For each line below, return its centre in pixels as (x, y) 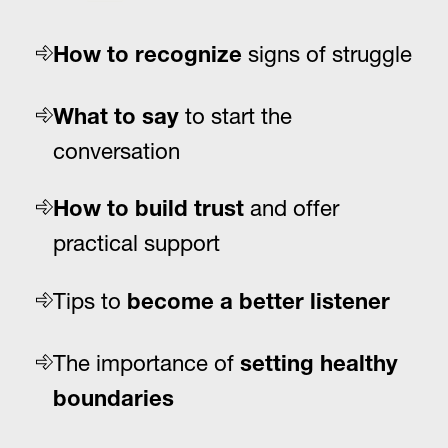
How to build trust (149, 211)
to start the (236, 115)
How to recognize (148, 56)
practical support (137, 243)
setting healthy (319, 365)
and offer (292, 208)
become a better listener (259, 303)
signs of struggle (327, 53)
